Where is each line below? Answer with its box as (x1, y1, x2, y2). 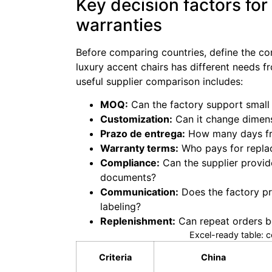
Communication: (100, 186, 178, 199)
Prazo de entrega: (100, 127, 185, 140)
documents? (100, 171, 156, 184)
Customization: (100, 113, 172, 126)
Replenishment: (100, 215, 175, 228)
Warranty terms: (100, 142, 178, 155)
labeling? (100, 200, 141, 213)
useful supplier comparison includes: (76, 75, 243, 87)
